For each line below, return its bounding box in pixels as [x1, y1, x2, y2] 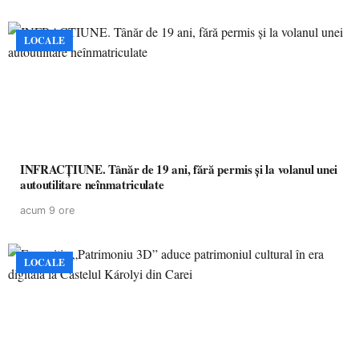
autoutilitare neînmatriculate [20, 175, 164, 193]
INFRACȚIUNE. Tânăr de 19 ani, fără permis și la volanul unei [20, 160, 337, 178]
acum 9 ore [20, 204, 75, 216]
